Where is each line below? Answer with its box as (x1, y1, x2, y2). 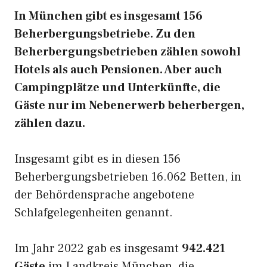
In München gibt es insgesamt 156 (14, 8, 203, 24)
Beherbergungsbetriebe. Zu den (14, 26, 195, 42)
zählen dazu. (14, 116, 85, 131)
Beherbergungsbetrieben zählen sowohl (14, 44, 241, 60)
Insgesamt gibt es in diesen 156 (14, 151, 181, 167)
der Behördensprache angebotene (14, 187, 194, 203)
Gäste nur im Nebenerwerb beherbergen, (14, 98, 244, 113)
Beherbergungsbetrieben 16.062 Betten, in (14, 169, 241, 185)
